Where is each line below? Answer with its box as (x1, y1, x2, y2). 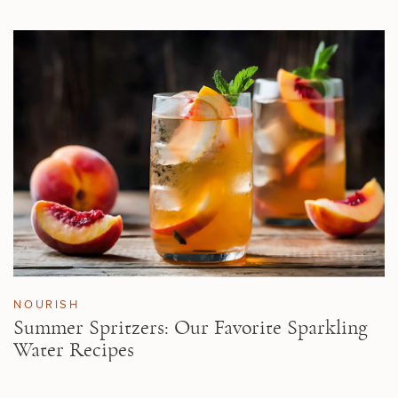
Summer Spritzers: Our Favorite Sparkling (13, 316, 369, 338)
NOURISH (13, 295, 80, 312)
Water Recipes (13, 338, 135, 361)
